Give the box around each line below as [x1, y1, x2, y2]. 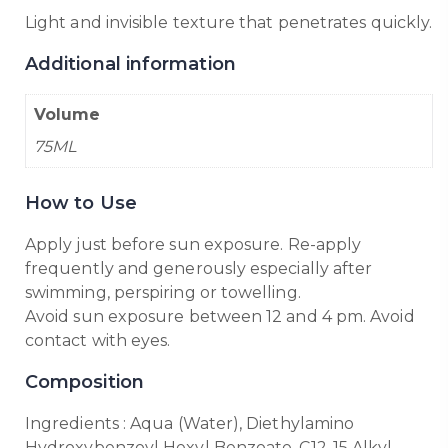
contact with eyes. [25, 330, 171, 350]
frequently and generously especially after [25, 258, 373, 278]
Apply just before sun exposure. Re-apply [25, 234, 362, 254]
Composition [25, 370, 144, 393]
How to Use [25, 191, 137, 214]
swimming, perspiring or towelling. [25, 282, 301, 302]
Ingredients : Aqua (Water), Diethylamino [25, 413, 355, 433]
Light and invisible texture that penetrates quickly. [25, 13, 433, 32]
